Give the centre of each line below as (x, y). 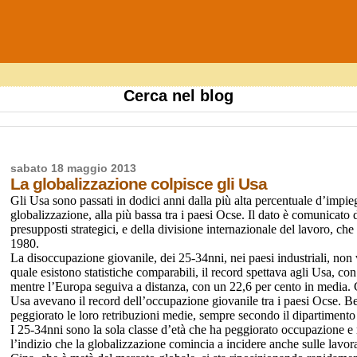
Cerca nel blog (178, 96)
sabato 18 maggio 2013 (74, 168)
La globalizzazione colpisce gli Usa (139, 183)
